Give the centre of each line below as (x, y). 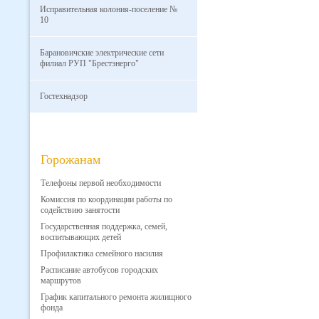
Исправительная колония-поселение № (109, 9)
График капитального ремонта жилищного (116, 297)
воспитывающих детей (81, 237)
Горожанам (70, 159)
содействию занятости (80, 210)
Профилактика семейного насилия (102, 253)
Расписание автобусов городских (99, 270)
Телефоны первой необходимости (101, 183)
